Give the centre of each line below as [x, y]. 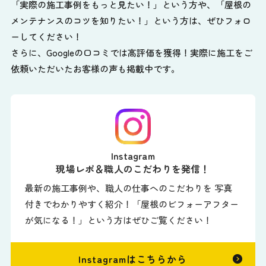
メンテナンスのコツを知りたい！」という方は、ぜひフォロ [131, 20]
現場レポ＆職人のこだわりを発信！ [133, 168]
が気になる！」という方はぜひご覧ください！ [119, 220]
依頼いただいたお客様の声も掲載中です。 [95, 68]
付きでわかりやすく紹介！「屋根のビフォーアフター [132, 204]
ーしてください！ [46, 36]
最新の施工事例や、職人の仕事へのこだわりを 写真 [129, 188]
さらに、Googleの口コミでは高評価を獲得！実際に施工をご [131, 52]
